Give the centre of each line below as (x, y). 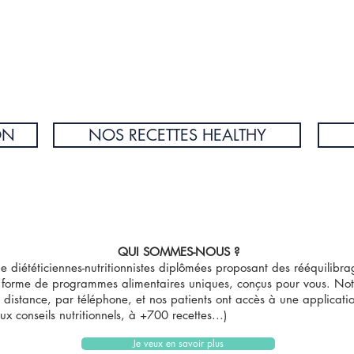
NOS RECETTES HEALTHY (177, 135)
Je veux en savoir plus (178, 343)
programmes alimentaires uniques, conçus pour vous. (191, 283)
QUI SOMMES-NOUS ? (179, 252)
